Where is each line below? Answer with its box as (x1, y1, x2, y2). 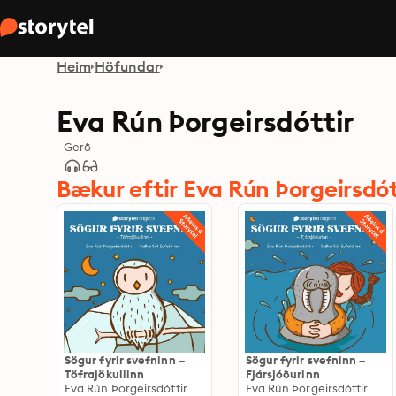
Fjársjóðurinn (245, 367, 320, 381)
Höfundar (94, 57, 160, 75)
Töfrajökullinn (65, 367, 145, 381)
